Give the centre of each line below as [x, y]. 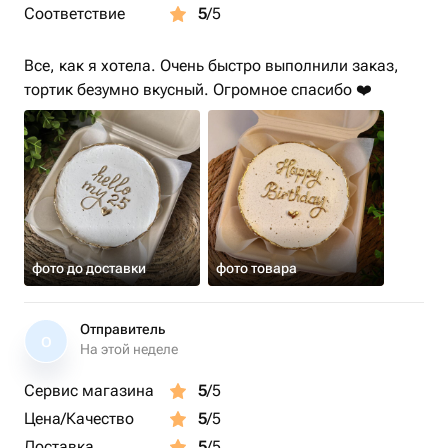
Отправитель [122, 329]
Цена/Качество [79, 418]
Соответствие [74, 13]
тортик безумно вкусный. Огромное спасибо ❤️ [198, 89]
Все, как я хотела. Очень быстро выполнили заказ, [211, 65]
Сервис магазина [89, 390]
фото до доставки [89, 268]
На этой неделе [129, 349]
